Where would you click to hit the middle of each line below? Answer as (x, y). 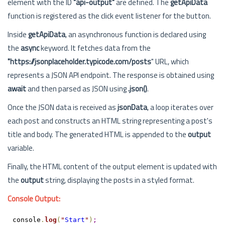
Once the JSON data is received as (63, 107)
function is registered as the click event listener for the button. (109, 16)
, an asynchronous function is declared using (136, 34)
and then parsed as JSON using (77, 89)
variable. (21, 148)
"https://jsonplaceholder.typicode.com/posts (79, 62)
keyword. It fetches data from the (95, 48)
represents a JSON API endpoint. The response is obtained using (111, 75)
